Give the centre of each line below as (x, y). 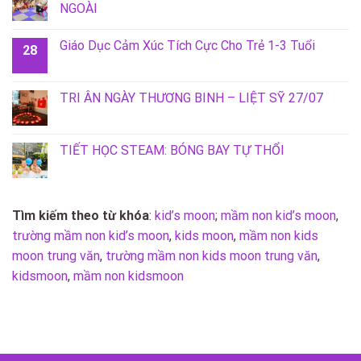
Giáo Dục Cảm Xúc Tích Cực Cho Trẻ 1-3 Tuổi (187, 46)
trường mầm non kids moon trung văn (212, 256)
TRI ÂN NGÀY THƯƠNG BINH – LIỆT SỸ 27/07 (191, 98)
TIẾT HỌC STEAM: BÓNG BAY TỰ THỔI (172, 151)
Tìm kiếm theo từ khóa (81, 216)
